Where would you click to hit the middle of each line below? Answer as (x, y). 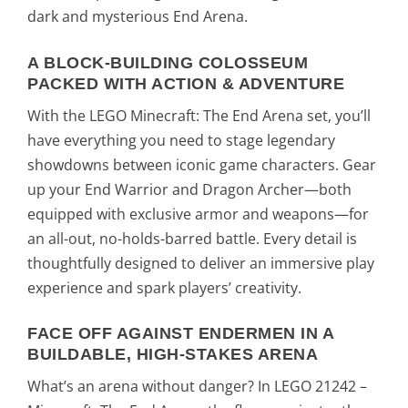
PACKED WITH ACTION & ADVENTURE (186, 83)
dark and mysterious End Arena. (138, 16)
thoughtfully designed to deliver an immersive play (201, 263)
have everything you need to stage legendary (181, 140)
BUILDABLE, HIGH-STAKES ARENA (173, 355)
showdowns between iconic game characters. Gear (202, 164)
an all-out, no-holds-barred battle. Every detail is (192, 238)
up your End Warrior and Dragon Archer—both (189, 189)
